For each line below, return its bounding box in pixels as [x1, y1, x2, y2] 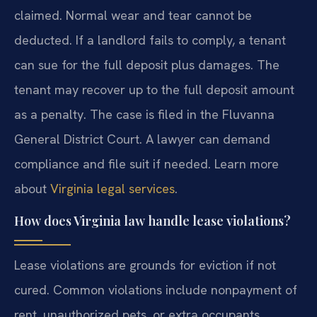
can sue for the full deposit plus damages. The [14, 57, 279, 74]
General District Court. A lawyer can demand [14, 131, 270, 148]
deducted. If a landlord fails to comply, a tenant [14, 32, 286, 49]
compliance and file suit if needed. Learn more [14, 156, 279, 173]
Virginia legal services [50, 180, 175, 197]
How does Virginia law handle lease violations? [14, 212, 291, 229]
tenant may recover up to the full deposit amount [14, 81, 294, 98]
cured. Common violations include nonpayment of [14, 281, 297, 298]
